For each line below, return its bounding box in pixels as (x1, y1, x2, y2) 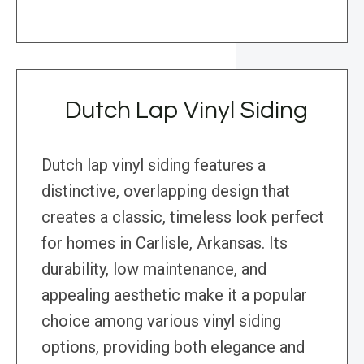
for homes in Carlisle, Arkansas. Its (41, 233, 288, 253)
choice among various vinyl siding (41, 311, 281, 331)
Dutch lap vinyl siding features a (41, 155, 266, 175)
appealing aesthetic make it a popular (41, 285, 307, 305)
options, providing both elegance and (41, 337, 305, 357)
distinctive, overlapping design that (41, 181, 290, 201)
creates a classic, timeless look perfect (41, 207, 324, 227)
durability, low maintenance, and (41, 259, 266, 279)
